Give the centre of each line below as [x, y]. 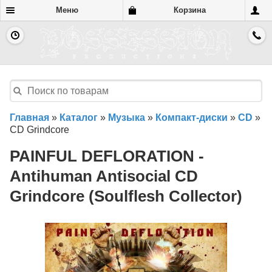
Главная [29, 118]
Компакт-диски [192, 118]
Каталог [79, 118]
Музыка [127, 118]
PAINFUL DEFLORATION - [107, 156]
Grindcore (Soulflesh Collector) [126, 196]
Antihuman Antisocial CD [104, 176]
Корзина [189, 10]
